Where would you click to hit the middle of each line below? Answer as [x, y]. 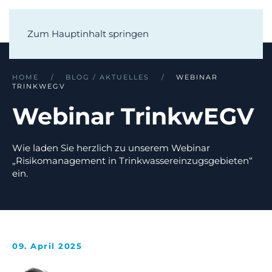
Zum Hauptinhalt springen [88, 34]
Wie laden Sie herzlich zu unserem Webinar [111, 148]
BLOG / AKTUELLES [107, 77]
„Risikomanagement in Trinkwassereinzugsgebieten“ [132, 161]
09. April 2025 [47, 246]
